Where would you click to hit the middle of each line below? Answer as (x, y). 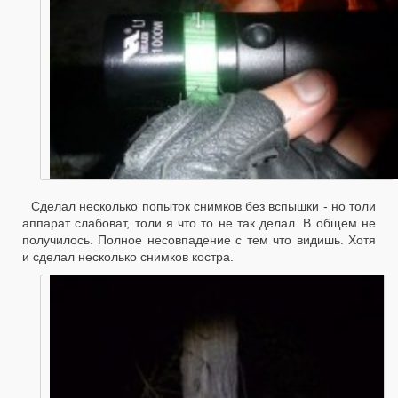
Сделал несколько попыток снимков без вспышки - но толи (203, 207)
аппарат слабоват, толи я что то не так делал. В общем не (199, 223)
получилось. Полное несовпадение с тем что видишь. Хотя (199, 240)
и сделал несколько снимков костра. (128, 257)
